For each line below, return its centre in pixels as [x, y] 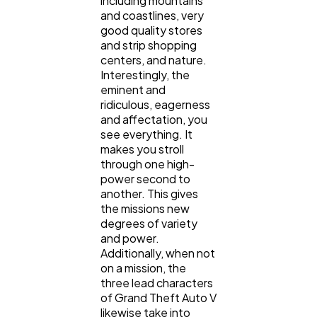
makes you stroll [142, 149]
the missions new [145, 209]
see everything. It [146, 134]
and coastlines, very [152, 16]
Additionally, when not [158, 253]
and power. [130, 238]
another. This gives [149, 194]
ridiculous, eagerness [155, 105]
